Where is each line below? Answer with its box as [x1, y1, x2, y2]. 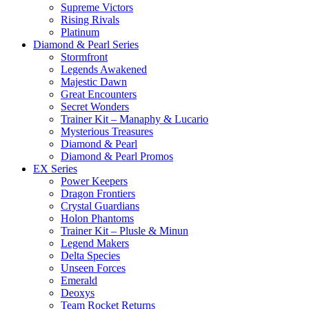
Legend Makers [61, 237, 129, 249]
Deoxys [61, 286, 94, 299]
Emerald [61, 274, 97, 286]
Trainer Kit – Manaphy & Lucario [61, 112, 208, 125]
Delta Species [61, 249, 120, 261]
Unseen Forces [61, 261, 126, 274]
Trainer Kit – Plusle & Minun [61, 224, 188, 237]
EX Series [33, 162, 77, 175]
